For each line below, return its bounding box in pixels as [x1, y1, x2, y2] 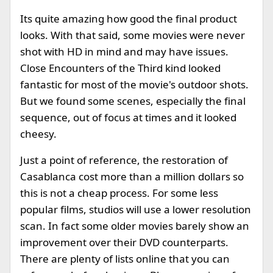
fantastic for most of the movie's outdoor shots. [20, 77, 249, 91]
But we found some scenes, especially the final [20, 94, 246, 108]
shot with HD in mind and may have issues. [20, 44, 229, 58]
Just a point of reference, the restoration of [20, 153, 228, 167]
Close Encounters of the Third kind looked [20, 61, 221, 75]
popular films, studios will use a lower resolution [20, 202, 251, 216]
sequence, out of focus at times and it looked [20, 110, 236, 124]
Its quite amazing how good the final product [20, 12, 237, 26]
